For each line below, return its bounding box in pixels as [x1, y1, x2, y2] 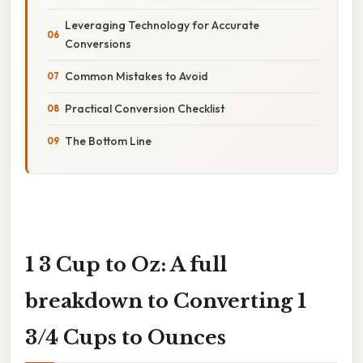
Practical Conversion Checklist [65, 100, 224, 116]
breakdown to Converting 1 [25, 288, 306, 313]
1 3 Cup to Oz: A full [25, 252, 227, 276]
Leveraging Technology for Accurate [65, 17, 259, 32]
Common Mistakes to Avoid [65, 68, 208, 83]
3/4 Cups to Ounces [25, 325, 226, 349]
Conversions [65, 36, 131, 51]
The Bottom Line [65, 133, 152, 148]
